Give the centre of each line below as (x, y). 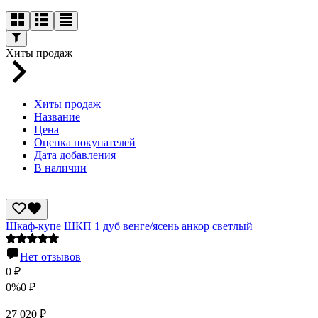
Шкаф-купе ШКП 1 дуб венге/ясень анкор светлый (129, 226)
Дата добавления (75, 155)
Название (57, 116)
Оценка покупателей (85, 142)
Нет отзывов (50, 257)
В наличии (60, 168)
